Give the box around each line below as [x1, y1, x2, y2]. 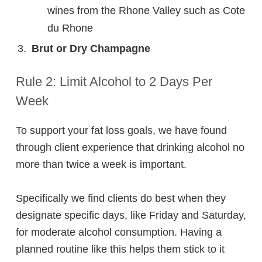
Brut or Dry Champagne [31, 43, 150, 55]
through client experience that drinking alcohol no [16, 142, 244, 154]
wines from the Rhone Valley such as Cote [47, 5, 245, 17]
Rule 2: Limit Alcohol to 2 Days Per [16, 74, 212, 89]
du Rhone [47, 22, 93, 35]
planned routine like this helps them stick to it [16, 243, 225, 256]
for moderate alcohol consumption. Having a [16, 226, 222, 239]
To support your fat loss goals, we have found [16, 125, 227, 137]
